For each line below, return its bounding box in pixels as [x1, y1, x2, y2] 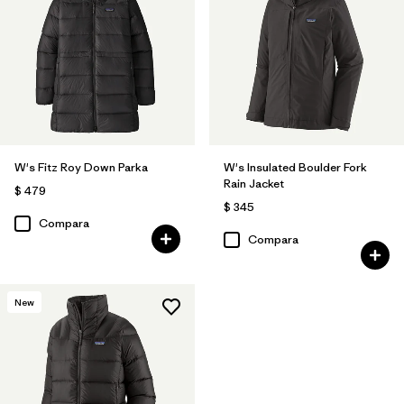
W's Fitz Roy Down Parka [14, 160, 148, 176]
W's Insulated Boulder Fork [223, 160, 367, 176]
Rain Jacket [223, 176, 284, 192]
